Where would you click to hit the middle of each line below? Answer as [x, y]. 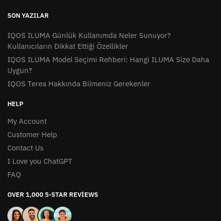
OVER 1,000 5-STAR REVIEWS [53, 194]
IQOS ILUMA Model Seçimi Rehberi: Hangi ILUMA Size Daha [108, 59]
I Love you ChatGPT [40, 161]
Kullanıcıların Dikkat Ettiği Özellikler [68, 46]
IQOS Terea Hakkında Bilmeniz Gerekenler [79, 83]
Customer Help [32, 134]
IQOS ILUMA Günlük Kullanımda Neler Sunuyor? [89, 35]
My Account [27, 121]
